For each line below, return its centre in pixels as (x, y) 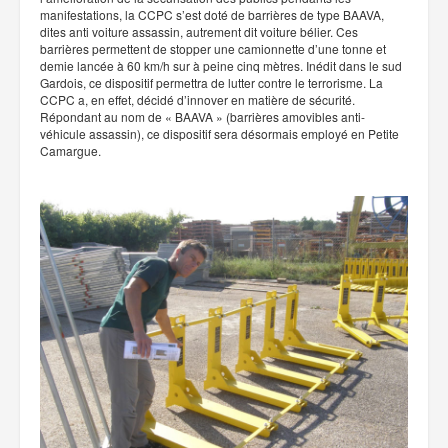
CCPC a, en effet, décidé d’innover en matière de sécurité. (197, 99)
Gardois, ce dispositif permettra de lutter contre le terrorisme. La (211, 82)
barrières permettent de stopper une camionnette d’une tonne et (213, 48)
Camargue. (70, 150)
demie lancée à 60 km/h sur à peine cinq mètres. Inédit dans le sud (221, 65)
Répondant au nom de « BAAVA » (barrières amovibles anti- (202, 116)
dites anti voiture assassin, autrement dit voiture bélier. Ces (200, 31)
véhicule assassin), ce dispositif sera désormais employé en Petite (219, 133)
